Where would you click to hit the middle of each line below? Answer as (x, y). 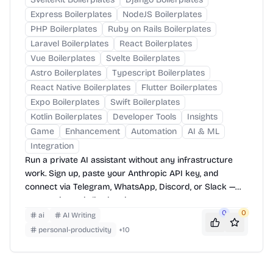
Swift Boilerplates (145, 102)
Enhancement (93, 131)
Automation (154, 131)
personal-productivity (75, 229)
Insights (202, 116)
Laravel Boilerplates (69, 43)
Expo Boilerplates (65, 102)
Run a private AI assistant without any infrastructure (129, 160)
